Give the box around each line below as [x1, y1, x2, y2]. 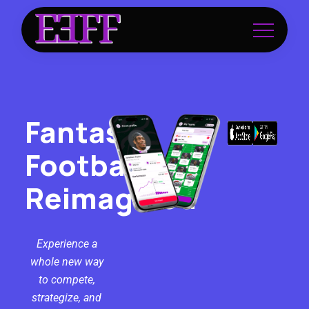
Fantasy [24, 111, 137, 152]
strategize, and [32, 290, 102, 304]
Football [24, 144, 142, 185]
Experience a [36, 237, 97, 250]
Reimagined [24, 177, 197, 218]
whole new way [30, 255, 103, 268]
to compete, [38, 272, 95, 286]
